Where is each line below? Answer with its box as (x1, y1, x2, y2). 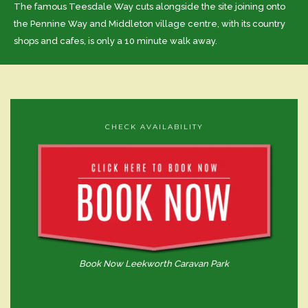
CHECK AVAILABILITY (104, 122, 203, 131)
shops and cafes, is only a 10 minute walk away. (14, 36, 217, 47)
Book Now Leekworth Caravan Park (79, 258, 229, 269)
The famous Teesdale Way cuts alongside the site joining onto (14, 1, 285, 12)
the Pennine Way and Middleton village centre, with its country (14, 19, 285, 30)
